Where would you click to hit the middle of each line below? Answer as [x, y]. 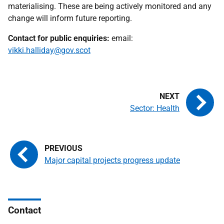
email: [121, 38]
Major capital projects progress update [112, 160]
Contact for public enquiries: [59, 38]
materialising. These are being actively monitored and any [110, 6]
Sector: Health [155, 108]
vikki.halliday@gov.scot [49, 50]
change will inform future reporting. [70, 18]
